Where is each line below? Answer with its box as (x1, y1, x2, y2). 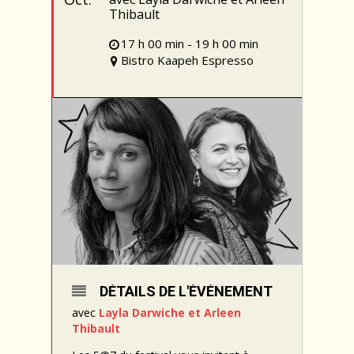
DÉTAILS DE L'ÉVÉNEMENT (99, 283, 273, 300)
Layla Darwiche (95, 305, 185, 321)
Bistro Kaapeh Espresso (120, 52, 254, 69)
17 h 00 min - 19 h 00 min (120, 36, 258, 52)
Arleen (203, 305, 241, 321)
